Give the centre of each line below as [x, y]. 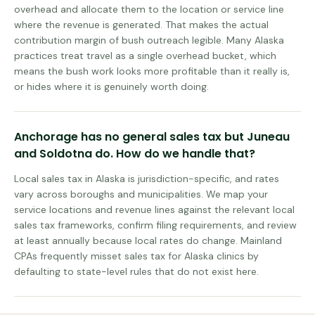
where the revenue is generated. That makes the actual [141, 25]
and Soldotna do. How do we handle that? [135, 154]
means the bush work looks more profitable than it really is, [152, 71]
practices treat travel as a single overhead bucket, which [145, 56]
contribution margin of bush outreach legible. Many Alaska [149, 40]
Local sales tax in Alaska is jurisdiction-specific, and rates [147, 179]
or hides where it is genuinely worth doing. [111, 86]
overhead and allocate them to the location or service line [149, 9]
